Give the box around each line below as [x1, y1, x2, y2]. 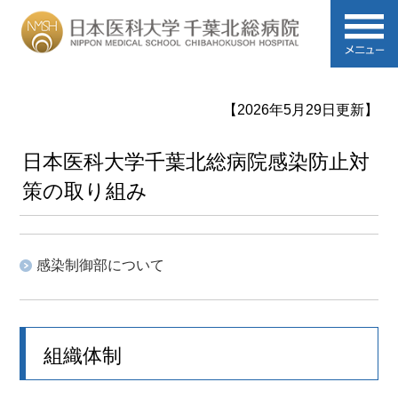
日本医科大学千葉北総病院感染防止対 [22, 150, 370, 173]
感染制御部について [36, 257, 165, 273]
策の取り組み [22, 179, 148, 203]
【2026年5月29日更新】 [222, 101, 378, 117]
